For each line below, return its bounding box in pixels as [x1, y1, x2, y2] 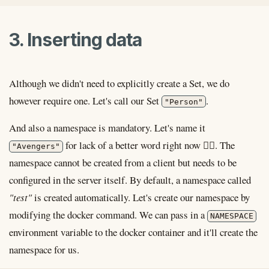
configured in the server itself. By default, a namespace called [9, 173, 251, 187]
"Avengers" [12, 142, 61, 151]
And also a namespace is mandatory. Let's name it [9, 121, 205, 135]
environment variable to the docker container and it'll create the [9, 225, 258, 240]
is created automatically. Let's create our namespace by [32, 190, 250, 205]
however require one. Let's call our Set [9, 93, 162, 107]
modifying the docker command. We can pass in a [9, 208, 207, 222]
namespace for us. [9, 243, 79, 257]
